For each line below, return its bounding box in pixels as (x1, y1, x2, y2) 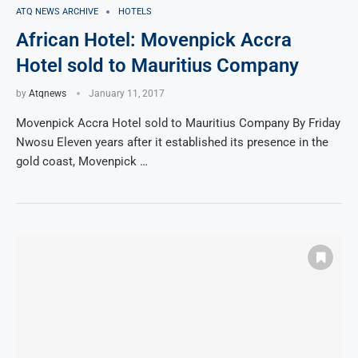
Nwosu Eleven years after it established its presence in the (16, 135, 328, 150)
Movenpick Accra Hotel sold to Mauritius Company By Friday (16, 116, 340, 131)
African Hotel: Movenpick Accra (16, 29, 292, 52)
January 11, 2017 (89, 88, 165, 100)
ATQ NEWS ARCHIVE (16, 6, 98, 18)
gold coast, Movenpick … (16, 154, 148, 169)
